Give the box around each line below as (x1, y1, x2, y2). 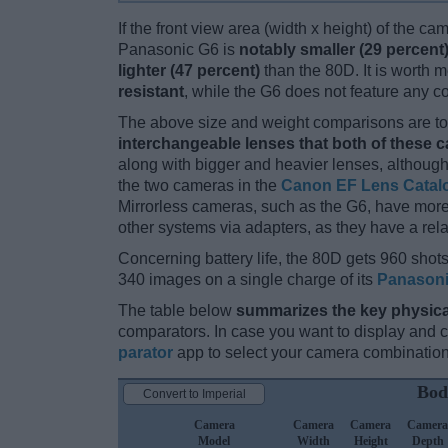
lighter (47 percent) (118, 62, 260, 80)
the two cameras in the (118, 177, 281, 195)
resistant (118, 83, 184, 101)
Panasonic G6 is (118, 41, 239, 59)
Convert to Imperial (142, 387, 246, 402)
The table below (118, 302, 236, 320)
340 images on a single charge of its (118, 271, 377, 289)
